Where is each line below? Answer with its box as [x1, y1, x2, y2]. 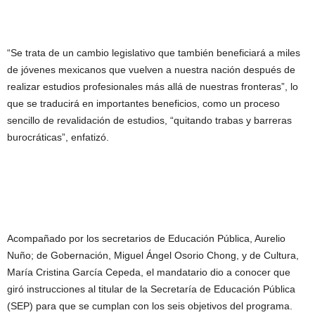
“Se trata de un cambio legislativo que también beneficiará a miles [7, 47, 300, 58]
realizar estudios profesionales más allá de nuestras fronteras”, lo [7, 81, 298, 92]
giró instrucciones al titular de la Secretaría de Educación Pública [7, 283, 295, 295]
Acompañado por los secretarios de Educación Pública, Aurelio [7, 233, 285, 244]
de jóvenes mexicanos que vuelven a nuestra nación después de [7, 64, 295, 75]
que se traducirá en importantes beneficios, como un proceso [7, 98, 280, 109]
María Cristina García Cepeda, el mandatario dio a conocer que [7, 266, 290, 278]
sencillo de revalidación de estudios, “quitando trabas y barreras [7, 115, 292, 126]
